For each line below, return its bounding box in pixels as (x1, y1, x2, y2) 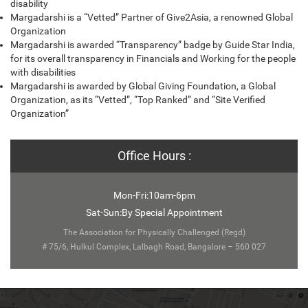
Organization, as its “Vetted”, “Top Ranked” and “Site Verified (10, 93, 265, 105)
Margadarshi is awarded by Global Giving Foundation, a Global (10, 80, 276, 91)
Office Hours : (117, 148, 191, 163)
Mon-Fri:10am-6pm (113, 189, 195, 201)
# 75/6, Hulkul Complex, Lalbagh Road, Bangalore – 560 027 (42, 241, 266, 252)
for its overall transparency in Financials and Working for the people (10, 52, 296, 64)
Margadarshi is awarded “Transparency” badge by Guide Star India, (10, 38, 295, 50)
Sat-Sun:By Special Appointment (85, 206, 223, 218)
